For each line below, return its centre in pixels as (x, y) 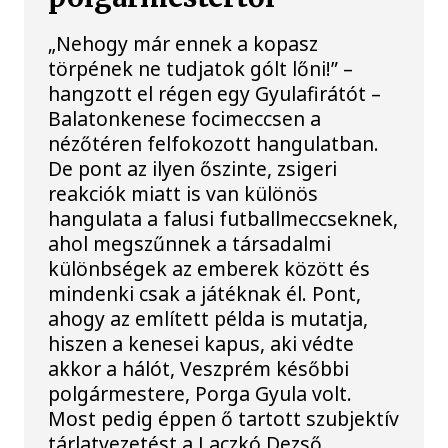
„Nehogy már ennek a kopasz (183, 44)
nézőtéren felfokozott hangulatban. (214, 144)
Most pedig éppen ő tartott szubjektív (224, 419)
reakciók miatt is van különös (183, 194)
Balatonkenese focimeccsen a (185, 119)
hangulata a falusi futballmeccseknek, (223, 219)
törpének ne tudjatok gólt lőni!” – (201, 69)
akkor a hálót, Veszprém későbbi (199, 369)
